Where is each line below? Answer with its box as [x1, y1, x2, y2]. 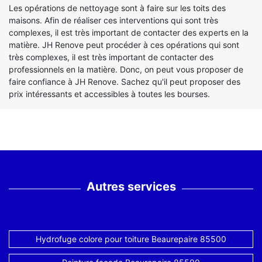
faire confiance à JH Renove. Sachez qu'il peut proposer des [9, 77, 240, 87]
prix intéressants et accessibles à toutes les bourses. [9, 89, 210, 99]
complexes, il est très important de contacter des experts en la [9, 27, 249, 37]
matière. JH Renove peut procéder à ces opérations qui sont [9, 40, 239, 50]
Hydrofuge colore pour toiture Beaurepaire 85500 [36, 234, 226, 244]
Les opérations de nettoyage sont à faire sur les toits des [9, 3, 226, 13]
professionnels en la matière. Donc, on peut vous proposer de [9, 64, 243, 74]
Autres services [86, 180, 176, 194]
